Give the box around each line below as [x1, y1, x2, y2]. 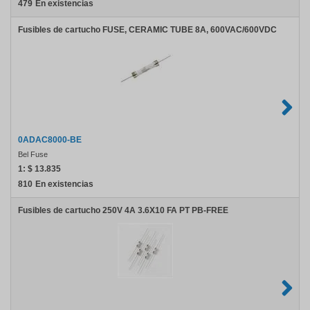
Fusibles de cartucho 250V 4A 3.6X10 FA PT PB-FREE [18, 206, 228, 215]
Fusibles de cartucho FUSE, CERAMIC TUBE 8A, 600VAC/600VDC [18, 25, 277, 35]
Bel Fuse [18, 150, 48, 158]
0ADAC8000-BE [18, 135, 82, 145]
